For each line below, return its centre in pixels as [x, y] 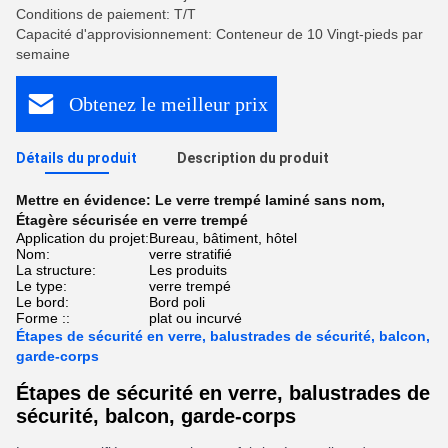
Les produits [188, 270]
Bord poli [177, 302]
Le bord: [42, 302]
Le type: [41, 286]
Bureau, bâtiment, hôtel [223, 238]
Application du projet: [82, 238]
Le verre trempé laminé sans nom [268, 200]
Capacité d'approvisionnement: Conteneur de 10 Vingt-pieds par [219, 34]
